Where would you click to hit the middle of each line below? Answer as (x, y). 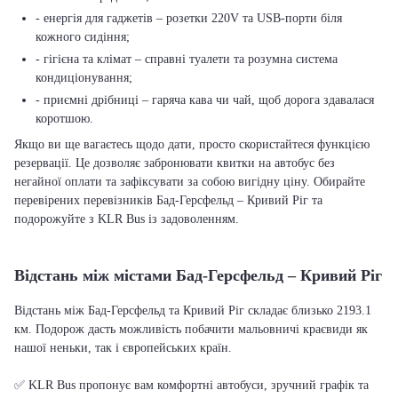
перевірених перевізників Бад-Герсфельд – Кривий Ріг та (168, 200)
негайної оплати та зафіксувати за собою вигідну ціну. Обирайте (190, 182)
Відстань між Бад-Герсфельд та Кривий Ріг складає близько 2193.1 (193, 310)
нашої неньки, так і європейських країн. (123, 348)
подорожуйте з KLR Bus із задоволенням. (127, 219)
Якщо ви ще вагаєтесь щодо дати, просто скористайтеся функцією (192, 144)
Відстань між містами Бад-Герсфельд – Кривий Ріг (198, 275)
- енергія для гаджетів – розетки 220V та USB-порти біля (189, 18)
